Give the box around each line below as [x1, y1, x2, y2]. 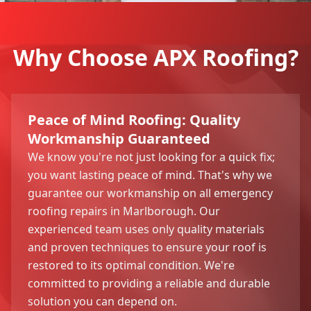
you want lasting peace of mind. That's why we [28, 167, 272, 183]
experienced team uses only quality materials [28, 221, 264, 237]
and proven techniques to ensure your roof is [28, 239, 267, 255]
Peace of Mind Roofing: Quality [28, 110, 240, 129]
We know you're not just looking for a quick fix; [28, 149, 275, 165]
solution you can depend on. [28, 293, 177, 309]
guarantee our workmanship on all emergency [28, 185, 273, 201]
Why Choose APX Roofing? [12, 42, 299, 72]
